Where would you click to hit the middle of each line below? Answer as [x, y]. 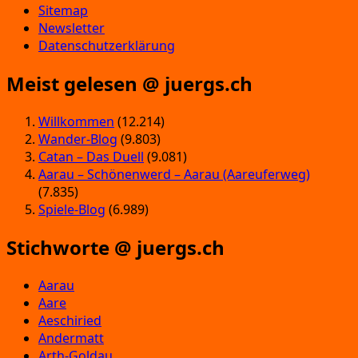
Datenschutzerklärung [107, 46]
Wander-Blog [78, 139]
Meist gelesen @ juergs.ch [129, 83]
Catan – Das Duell [91, 156]
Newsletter [72, 28]
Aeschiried [70, 320]
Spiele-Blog [72, 209]
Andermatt [71, 338]
